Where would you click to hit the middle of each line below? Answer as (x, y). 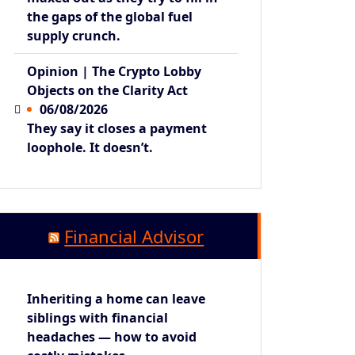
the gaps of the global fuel (110, 16)
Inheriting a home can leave (116, 299)
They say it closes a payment (117, 128)
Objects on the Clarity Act (108, 90)
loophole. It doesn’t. (90, 147)
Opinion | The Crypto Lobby (115, 71)
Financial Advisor (134, 236)
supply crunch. (74, 35)
